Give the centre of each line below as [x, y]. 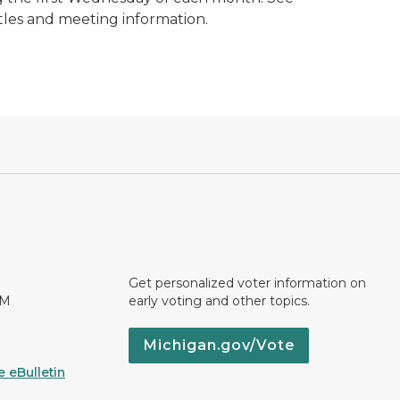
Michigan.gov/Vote [219, 345]
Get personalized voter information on [247, 283]
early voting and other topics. [219, 301]
